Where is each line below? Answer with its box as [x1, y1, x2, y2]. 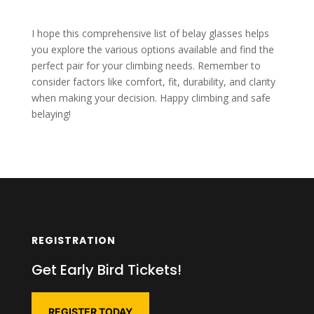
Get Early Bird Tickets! [31, 260, 182, 280]
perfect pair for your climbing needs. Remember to [31, 59, 261, 73]
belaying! [31, 107, 71, 121]
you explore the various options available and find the [31, 43, 274, 57]
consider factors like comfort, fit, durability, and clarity [31, 75, 275, 89]
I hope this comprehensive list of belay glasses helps [31, 27, 269, 41]
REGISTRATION [31, 233, 116, 248]
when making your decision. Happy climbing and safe [31, 91, 271, 105]
